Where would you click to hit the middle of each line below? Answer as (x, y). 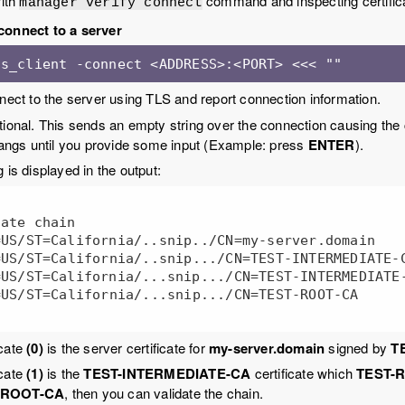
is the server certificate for (126, 347)
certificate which (304, 373)
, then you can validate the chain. (164, 393)
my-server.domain (267, 348)
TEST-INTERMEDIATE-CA (167, 374)
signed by (358, 347)
